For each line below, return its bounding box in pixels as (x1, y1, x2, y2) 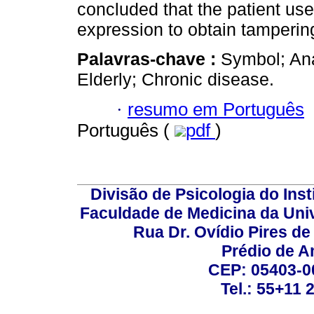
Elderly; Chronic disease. (77, 69, 274, 90)
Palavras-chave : (77, 49, 221, 69)
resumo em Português (128, 99, 304, 119)
